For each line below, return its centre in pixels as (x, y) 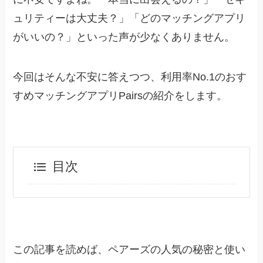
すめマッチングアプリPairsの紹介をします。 (120, 95)
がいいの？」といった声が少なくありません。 (124, 37)
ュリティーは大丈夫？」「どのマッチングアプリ (129, 18)
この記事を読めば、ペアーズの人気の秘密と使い (129, 249)
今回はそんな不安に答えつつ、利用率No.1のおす (130, 77)
